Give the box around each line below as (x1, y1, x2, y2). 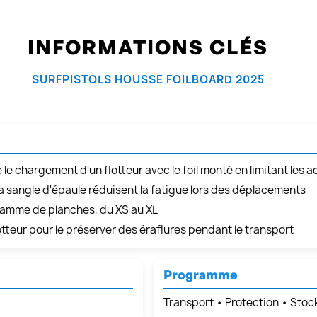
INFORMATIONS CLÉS (28, 35, 268, 60)
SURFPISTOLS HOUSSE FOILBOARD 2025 (31, 72, 265, 88)
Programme (163, 267, 238, 283)
